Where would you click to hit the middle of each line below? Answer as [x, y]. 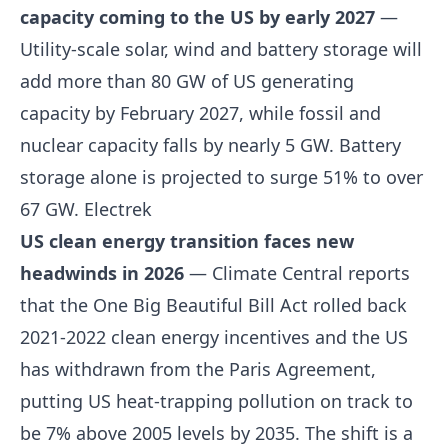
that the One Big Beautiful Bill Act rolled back [213, 305]
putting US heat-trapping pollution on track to [216, 401]
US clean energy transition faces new [187, 241]
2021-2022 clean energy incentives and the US [214, 337]
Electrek [118, 209]
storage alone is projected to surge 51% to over [221, 177]
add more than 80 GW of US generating [187, 81]
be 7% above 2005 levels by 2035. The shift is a [216, 433]
